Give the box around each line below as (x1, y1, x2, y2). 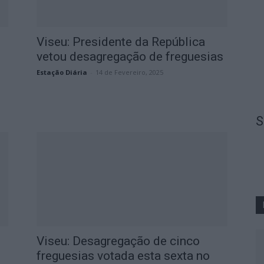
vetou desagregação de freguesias (37, 49, 223, 64)
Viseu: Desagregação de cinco (37, 234, 200, 248)
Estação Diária (37, 68, 87, 77)
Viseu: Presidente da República (37, 35, 205, 49)
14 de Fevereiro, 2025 (95, 68, 163, 77)
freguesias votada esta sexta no (37, 249, 210, 263)
